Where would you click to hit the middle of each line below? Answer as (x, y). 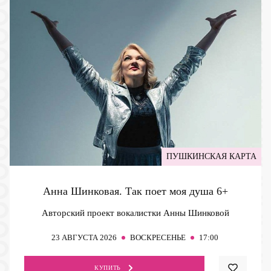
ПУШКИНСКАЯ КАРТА (211, 156)
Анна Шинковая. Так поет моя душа (130, 191)
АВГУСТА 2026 (89, 237)
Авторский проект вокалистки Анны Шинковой (135, 213)
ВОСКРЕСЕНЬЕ (158, 237)
